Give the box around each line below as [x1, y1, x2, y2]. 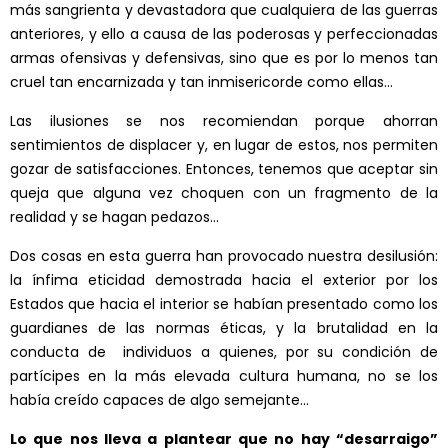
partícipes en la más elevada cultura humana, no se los [10, 366, 438, 387]
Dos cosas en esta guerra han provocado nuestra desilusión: [10, 246, 438, 267]
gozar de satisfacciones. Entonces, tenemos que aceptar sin [10, 159, 438, 180]
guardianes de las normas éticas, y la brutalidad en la [10, 318, 438, 339]
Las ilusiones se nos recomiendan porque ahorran [10, 111, 438, 132]
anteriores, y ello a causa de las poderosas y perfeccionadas [10, 24, 438, 45]
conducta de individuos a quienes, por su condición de [10, 342, 438, 363]
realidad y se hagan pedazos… [10, 207, 219, 228]
